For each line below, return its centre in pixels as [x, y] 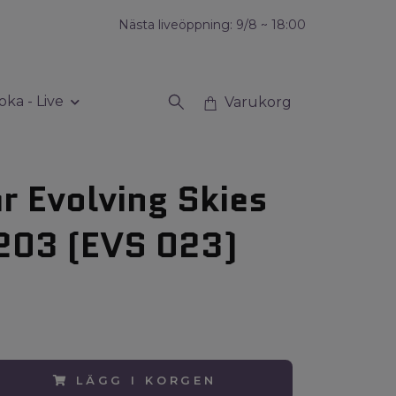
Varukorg [258, 102]
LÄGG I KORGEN [146, 380]
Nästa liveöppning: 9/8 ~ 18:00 [212, 25]
